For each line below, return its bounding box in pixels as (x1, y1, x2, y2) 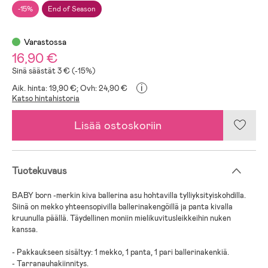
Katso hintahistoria (12, 93, 80, 103)
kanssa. (12, 224, 38, 234)
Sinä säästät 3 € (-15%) (12, 65, 95, 76)
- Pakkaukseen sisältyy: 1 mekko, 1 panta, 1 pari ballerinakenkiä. (12, 246, 229, 257)
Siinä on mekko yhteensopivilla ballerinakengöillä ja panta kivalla (12, 201, 233, 212)
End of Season (48, 4, 96, 14)
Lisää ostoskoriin (74, 117, 162, 133)
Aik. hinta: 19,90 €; (12, 83, 78, 93)
